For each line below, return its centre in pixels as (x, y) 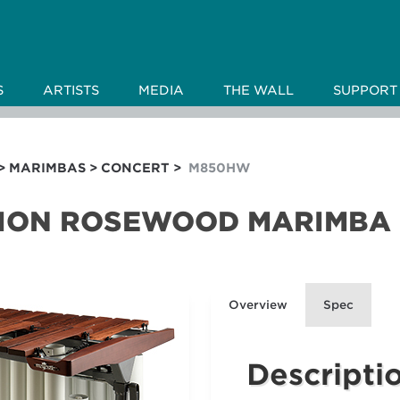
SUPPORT (365, 91)
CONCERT (135, 168)
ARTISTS (71, 91)
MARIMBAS (47, 168)
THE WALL (258, 91)
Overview (258, 305)
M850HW (219, 168)
